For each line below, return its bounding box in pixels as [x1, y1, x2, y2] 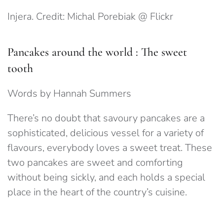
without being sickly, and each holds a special [7, 171, 205, 184]
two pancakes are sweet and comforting [7, 156, 183, 170]
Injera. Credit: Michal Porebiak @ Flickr [7, 10, 173, 24]
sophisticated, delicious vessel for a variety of [7, 126, 204, 140]
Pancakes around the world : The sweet [7, 45, 187, 60]
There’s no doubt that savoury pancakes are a [7, 111, 205, 125]
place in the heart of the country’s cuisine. [7, 185, 187, 199]
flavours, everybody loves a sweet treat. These [7, 141, 212, 155]
